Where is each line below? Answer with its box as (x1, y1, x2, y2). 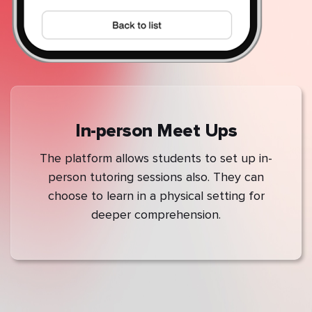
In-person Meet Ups (75, 122, 237, 141)
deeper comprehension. (91, 207, 221, 223)
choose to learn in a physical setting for (47, 188, 265, 204)
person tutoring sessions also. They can (48, 169, 264, 185)
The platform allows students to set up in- (40, 150, 272, 166)
